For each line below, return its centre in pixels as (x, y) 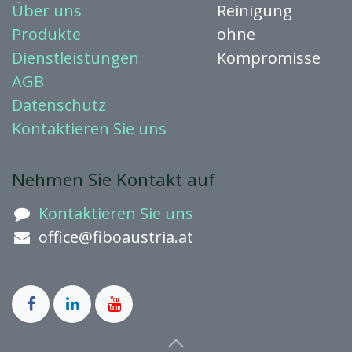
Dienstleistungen (75, 58)
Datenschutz (59, 105)
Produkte (46, 35)
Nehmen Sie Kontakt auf (114, 180)
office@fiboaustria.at (115, 237)
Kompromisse (269, 58)
